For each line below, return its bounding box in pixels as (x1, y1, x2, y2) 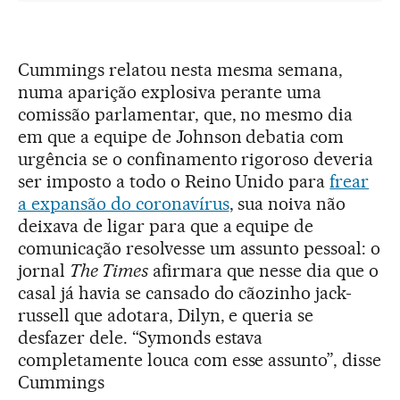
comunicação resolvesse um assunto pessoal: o (18, 237, 381, 259)
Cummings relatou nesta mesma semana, (18, 58, 344, 80)
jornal (18, 259, 70, 281)
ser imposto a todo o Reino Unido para (18, 170, 330, 192)
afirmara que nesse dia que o (147, 259, 379, 281)
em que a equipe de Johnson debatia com (18, 125, 345, 147)
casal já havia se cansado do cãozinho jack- (18, 281, 353, 304)
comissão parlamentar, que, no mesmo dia (18, 103, 354, 125)
